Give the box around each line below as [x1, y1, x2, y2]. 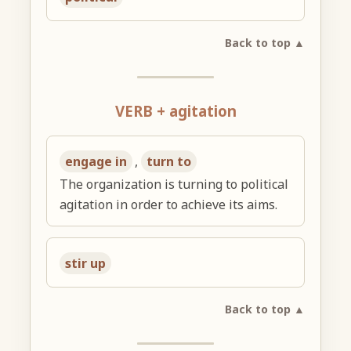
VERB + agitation [114, 101, 237, 121]
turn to [147, 152, 192, 170]
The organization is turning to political [60, 175, 289, 193]
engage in [65, 152, 128, 170]
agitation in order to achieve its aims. [60, 195, 278, 213]
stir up [65, 254, 107, 272]
